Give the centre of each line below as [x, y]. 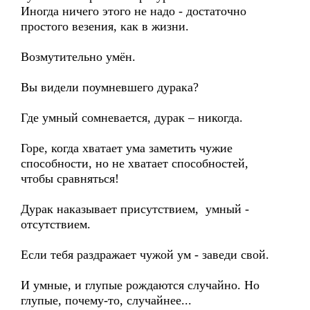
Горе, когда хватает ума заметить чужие [127, 148]
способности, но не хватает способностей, [135, 163]
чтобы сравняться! [70, 179]
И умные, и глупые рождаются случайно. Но [140, 285]
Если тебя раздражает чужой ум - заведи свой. [145, 255]
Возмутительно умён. [78, 57]
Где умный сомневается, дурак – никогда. [132, 118]
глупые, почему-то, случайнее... [106, 300]
